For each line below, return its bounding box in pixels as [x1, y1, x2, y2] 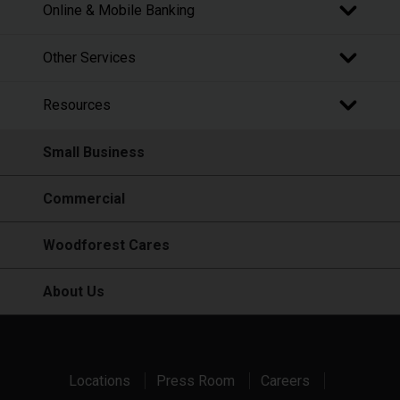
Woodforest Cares [43, 236, 170, 254]
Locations [68, 371, 130, 389]
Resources [43, 96, 111, 114]
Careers [260, 371, 310, 389]
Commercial [43, 189, 125, 207]
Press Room [155, 371, 235, 389]
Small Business [43, 143, 145, 161]
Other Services [43, 49, 136, 67]
